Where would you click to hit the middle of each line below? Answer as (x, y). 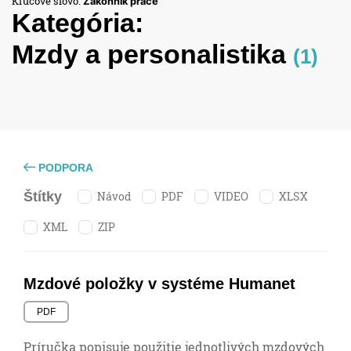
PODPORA (64, 167)
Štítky (43, 197)
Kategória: (81, 22)
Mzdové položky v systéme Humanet (159, 284)
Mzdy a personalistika (152, 54)
